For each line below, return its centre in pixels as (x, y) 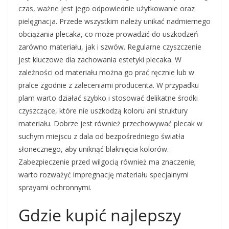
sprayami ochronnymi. (55, 188)
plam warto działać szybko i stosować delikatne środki (108, 98)
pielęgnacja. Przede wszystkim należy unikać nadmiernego (114, 21)
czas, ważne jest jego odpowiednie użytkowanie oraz (107, 9)
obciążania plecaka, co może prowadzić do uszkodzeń (108, 34)
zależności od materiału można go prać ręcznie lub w (106, 73)
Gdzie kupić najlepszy (100, 215)
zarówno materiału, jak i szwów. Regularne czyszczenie (110, 47)
